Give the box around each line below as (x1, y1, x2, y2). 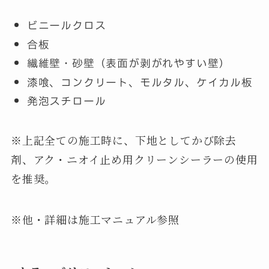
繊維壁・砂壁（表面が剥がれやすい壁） (26, 58, 231, 69)
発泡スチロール (26, 95, 106, 107)
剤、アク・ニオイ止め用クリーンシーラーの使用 (10, 151, 258, 168)
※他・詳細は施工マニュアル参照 (10, 211, 180, 227)
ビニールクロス (26, 20, 106, 31)
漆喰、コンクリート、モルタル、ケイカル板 (26, 76, 253, 88)
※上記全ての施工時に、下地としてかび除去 (10, 132, 237, 148)
